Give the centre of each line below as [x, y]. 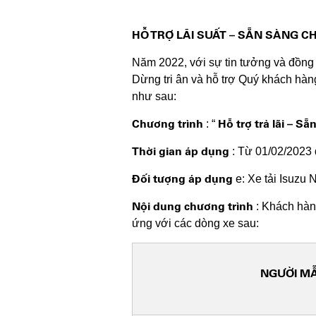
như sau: [154, 96]
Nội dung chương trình [193, 206]
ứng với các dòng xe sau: [195, 223]
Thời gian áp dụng [181, 151]
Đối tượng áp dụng [182, 178]
